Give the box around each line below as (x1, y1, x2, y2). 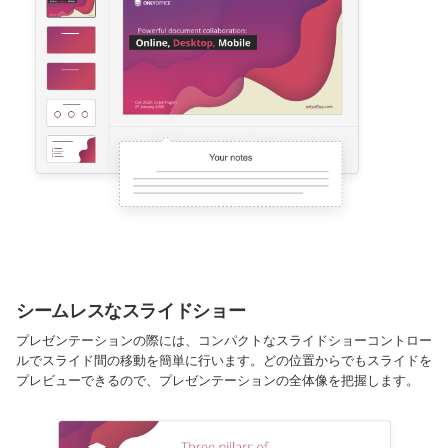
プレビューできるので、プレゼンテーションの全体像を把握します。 (16, 371, 419, 390)
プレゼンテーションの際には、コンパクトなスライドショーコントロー (16, 331, 432, 350)
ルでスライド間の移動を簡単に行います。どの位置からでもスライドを (16, 351, 432, 370)
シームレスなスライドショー (16, 298, 246, 323)
